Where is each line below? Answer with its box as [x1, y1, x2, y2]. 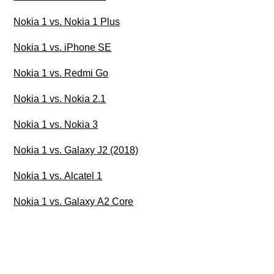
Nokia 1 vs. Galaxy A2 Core [13, 196, 134, 207]
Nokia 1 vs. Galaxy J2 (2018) [13, 145, 139, 156]
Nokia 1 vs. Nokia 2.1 [13, 94, 106, 105]
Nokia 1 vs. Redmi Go [13, 68, 109, 79]
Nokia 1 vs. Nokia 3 [13, 119, 98, 130]
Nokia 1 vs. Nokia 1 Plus [13, 17, 120, 28]
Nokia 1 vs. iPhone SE [13, 42, 112, 53]
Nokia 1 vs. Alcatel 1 [13, 171, 103, 182]
